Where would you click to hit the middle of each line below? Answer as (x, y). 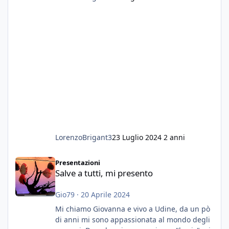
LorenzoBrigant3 (83, 137)
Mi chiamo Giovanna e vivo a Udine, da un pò (132, 209)
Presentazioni (77, 162)
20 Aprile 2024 (105, 194)
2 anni (174, 137)
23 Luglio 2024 (138, 137)
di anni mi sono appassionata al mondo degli (132, 219)
